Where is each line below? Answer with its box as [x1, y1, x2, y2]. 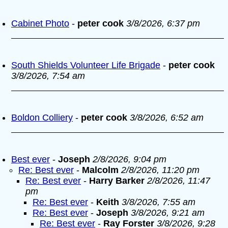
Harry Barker [89, 176, 145, 186]
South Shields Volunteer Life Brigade [11, 60, 160, 70]
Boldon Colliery [11, 112, 73, 123]
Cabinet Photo [11, 18, 69, 28]
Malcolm [82, 165, 119, 175]
